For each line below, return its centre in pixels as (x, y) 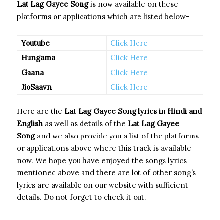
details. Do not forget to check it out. (82, 197)
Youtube (35, 43)
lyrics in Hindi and (170, 111)
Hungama (38, 57)
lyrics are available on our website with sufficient (102, 185)
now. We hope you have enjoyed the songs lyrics (102, 160)
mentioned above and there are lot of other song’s (106, 172)
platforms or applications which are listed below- (103, 16)
